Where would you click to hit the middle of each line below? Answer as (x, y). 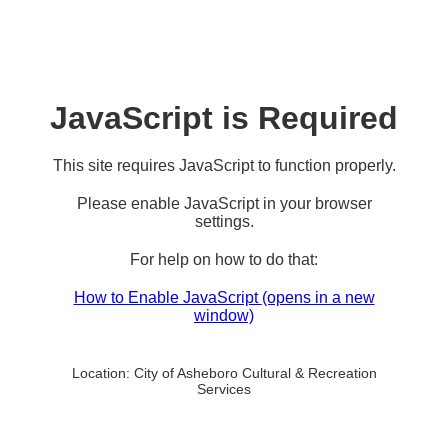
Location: (100, 373)
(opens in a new (318, 297)
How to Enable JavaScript (167, 297)
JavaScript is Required (224, 118)
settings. (224, 221)
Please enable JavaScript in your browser (224, 203)
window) (224, 315)
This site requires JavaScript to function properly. (224, 165)
